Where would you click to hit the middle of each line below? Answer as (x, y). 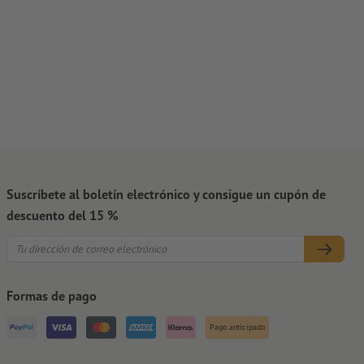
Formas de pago (52, 295)
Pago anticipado (237, 327)
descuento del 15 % (63, 215)
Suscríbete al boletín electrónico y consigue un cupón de (166, 194)
